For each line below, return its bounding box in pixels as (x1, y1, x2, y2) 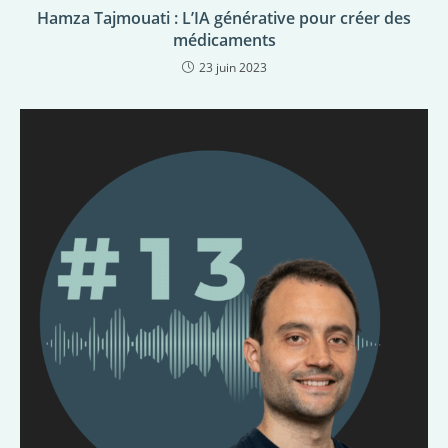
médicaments (172, 29, 276, 51)
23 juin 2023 (198, 59, 267, 76)
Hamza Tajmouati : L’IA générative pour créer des (37, 7, 411, 29)
